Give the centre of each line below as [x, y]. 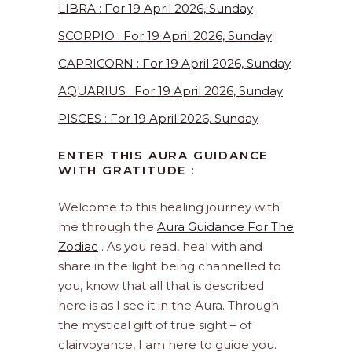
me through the [108, 227]
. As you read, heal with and [180, 247]
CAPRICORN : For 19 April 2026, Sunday [174, 64]
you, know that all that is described [161, 286]
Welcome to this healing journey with [169, 207]
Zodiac [78, 247]
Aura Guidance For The [225, 227]
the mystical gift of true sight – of [155, 325]
